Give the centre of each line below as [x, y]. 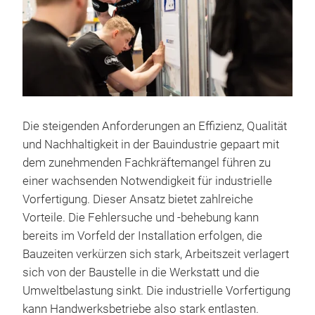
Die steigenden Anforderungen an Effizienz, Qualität [155, 126]
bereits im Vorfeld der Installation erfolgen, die [142, 236]
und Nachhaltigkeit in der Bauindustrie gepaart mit [151, 144]
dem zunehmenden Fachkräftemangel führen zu [147, 162]
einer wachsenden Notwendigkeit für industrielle [147, 181]
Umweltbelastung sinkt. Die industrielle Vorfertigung [156, 290]
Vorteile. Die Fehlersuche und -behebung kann [141, 217]
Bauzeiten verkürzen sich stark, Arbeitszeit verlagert [156, 254]
